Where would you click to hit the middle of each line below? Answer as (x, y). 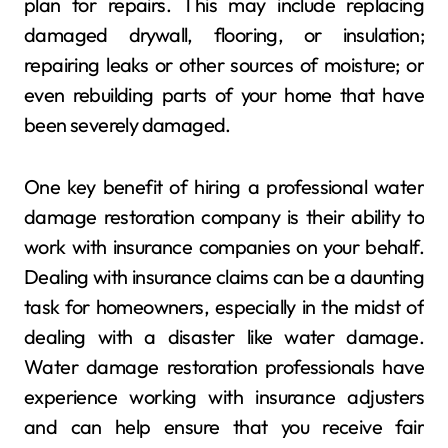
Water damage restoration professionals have (224, 366)
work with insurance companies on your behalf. (224, 246)
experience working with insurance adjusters (224, 396)
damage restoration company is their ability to (224, 216)
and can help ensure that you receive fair (224, 426)
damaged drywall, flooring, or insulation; (224, 34)
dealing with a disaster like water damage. (224, 336)
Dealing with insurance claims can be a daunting (224, 276)
